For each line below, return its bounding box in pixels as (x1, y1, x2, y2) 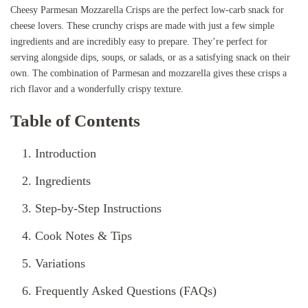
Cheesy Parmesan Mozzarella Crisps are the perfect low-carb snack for (10, 5, 284, 16)
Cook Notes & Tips (35, 229, 132, 243)
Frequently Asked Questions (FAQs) (35, 284, 217, 298)
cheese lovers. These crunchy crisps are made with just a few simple (10, 21, 274, 32)
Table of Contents (10, 111, 140, 131)
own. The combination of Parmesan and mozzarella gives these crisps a (10, 68, 287, 79)
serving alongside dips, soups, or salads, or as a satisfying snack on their (10, 52, 290, 63)
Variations (35, 256, 85, 271)
